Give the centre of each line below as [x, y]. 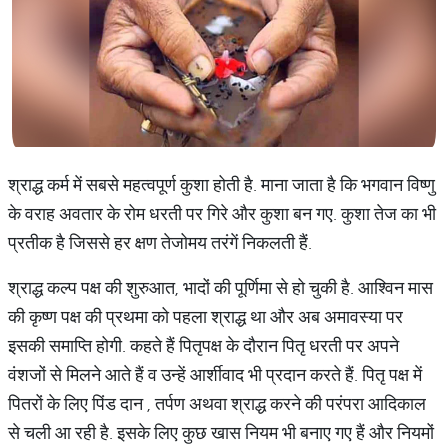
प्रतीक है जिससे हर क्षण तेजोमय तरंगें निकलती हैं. [162, 242]
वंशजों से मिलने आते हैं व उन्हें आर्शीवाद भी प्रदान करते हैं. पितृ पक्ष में [215, 374]
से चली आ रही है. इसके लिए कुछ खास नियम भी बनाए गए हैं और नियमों [221, 432]
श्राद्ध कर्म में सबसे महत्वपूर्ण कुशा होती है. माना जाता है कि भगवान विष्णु [221, 184]
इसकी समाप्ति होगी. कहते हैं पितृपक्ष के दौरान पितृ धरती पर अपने [203, 345]
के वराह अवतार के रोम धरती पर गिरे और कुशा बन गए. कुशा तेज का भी [222, 213]
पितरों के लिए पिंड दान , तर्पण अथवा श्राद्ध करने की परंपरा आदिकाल [217, 403]
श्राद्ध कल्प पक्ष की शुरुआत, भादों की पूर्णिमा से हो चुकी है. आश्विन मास [220, 287]
